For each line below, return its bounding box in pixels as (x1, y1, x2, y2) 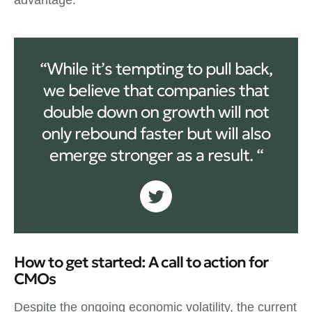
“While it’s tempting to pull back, (40, 58, 272, 79)
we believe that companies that (43, 79, 269, 101)
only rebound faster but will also (42, 123, 270, 144)
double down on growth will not (43, 101, 269, 123)
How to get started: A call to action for (14, 252, 268, 272)
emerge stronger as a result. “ (49, 144, 263, 166)
